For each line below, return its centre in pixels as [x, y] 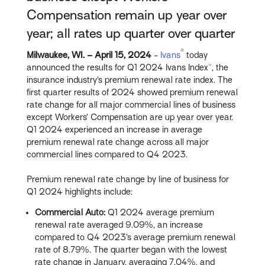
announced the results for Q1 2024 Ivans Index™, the [128, 67]
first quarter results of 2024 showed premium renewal [132, 92]
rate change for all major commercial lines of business [131, 104]
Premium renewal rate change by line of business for [128, 179]
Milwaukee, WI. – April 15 [75, 55]
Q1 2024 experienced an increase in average [115, 129]
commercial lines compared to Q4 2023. [107, 154]
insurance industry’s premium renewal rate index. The [130, 80]
